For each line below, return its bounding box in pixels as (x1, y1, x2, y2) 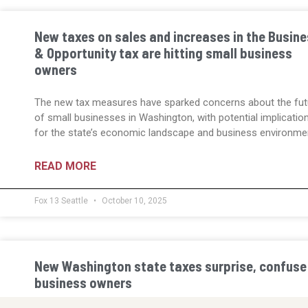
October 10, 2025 (100, 196, 167, 206)
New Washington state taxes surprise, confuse (34, 258, 307, 275)
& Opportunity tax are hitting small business (34, 45, 292, 62)
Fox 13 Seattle (34, 196, 90, 206)
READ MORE (34, 159, 96, 173)
